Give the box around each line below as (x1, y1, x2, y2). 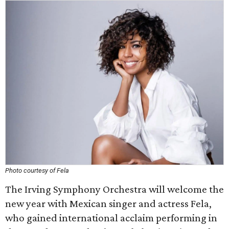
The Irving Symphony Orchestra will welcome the (5, 183, 224, 195)
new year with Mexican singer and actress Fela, (5, 197, 212, 210)
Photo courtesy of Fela (5, 167, 69, 174)
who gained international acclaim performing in (5, 212, 217, 224)
